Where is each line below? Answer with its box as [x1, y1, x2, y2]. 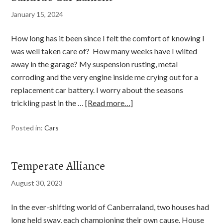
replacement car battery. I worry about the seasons [11, 85, 184, 95]
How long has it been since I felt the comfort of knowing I [11, 33, 205, 43]
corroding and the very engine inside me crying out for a [11, 72, 199, 82]
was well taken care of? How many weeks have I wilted [11, 46, 198, 56]
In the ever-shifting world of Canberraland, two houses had [11, 202, 210, 212]
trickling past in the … [11, 98, 86, 108]
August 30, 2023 [11, 179, 63, 187]
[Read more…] [85, 98, 133, 108]
